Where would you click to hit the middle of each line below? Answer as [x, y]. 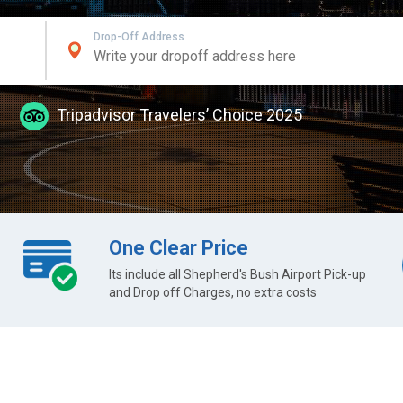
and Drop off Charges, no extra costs [212, 292]
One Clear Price [178, 248]
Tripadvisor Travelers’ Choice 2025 [178, 114]
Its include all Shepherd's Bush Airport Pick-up [237, 274]
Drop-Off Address [139, 37]
